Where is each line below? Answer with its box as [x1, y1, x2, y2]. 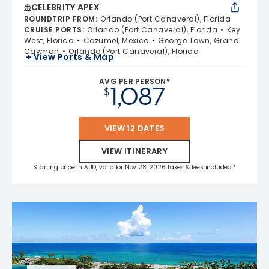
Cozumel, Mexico [83, 35, 149, 46]
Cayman [24, 46, 59, 56]
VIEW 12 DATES [104, 122, 165, 134]
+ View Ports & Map [26, 51, 115, 64]
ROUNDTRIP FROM [24, 13, 95, 24]
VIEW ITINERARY [101, 145, 168, 157]
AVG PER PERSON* [99, 76, 170, 86]
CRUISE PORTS [24, 24, 82, 35]
